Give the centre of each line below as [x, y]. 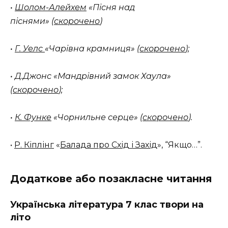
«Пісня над [111, 7]
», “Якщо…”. [180, 145]
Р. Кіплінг [34, 145]
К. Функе [33, 118]
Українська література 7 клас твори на [107, 204]
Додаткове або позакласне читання [111, 179]
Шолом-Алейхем [51, 7]
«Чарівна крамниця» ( [92, 48]
